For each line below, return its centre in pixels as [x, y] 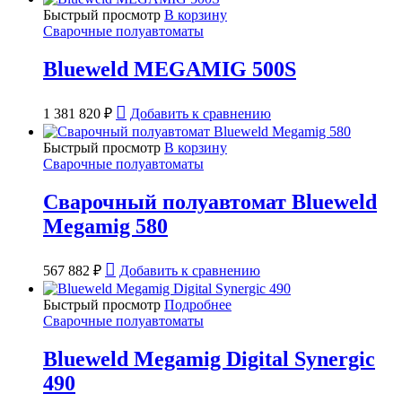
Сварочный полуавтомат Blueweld [210, 201]
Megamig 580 [105, 226]
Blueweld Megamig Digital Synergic [209, 358]
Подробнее [198, 304]
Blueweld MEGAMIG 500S [170, 69]
